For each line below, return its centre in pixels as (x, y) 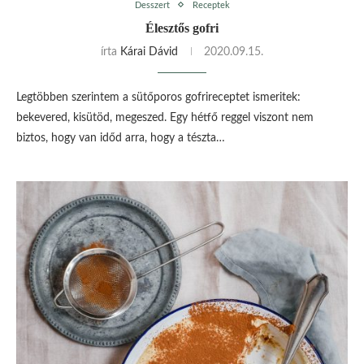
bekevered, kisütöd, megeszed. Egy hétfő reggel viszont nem (165, 117)
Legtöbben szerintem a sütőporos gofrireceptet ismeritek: (158, 97)
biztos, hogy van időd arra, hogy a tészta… (121, 138)
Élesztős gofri (182, 28)
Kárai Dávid (149, 52)
